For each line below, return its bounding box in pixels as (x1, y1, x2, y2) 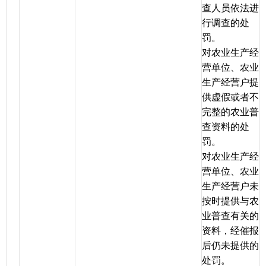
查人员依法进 (202, 3, 259, 14)
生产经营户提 (202, 77, 259, 88)
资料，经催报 (202, 226, 259, 236)
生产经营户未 (202, 181, 259, 192)
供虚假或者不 (202, 92, 259, 103)
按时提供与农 (202, 196, 259, 207)
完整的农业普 (202, 107, 259, 118)
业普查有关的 (202, 211, 259, 221)
